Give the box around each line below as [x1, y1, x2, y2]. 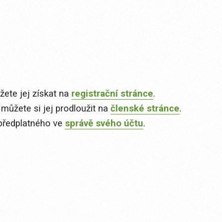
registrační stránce [71, 88, 153, 100]
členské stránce [111, 103, 179, 114]
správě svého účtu [65, 118, 143, 129]
